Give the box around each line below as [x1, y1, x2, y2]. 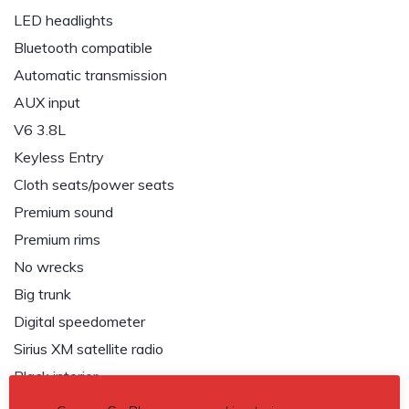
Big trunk [14, 285, 71, 303]
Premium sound [14, 203, 113, 221]
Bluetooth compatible [14, 38, 152, 57]
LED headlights [14, 11, 113, 29]
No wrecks [14, 257, 84, 276]
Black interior [14, 367, 98, 385]
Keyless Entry [14, 148, 104, 166]
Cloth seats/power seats [14, 175, 174, 194]
